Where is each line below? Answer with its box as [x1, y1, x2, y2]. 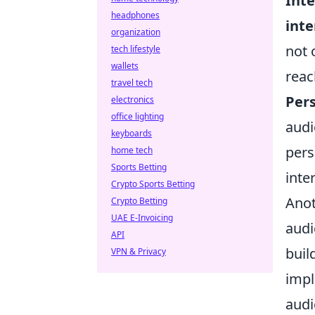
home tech [111, 144, 153, 156]
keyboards [111, 127, 152, 139]
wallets [111, 60, 139, 72]
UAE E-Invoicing [111, 212, 173, 224]
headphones [111, 9, 160, 21]
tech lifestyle [111, 43, 160, 55]
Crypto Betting [111, 195, 167, 207]
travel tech [111, 77, 153, 89]
